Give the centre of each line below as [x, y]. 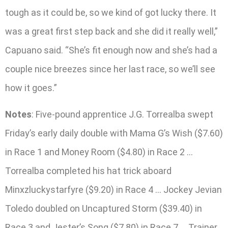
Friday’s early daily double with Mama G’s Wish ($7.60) [114, 133]
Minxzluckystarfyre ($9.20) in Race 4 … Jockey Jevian [113, 189]
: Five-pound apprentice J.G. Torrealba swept [122, 114]
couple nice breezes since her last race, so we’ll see [110, 69]
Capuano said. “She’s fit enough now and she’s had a [111, 50]
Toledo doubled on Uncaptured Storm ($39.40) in [104, 208]
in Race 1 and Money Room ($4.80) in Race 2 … [99, 152]
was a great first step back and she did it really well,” [111, 32]
